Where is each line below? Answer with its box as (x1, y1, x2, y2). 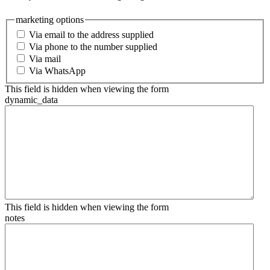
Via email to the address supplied (29, 30, 154, 40)
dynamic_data (5, 95, 58, 105)
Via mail (29, 54, 61, 64)
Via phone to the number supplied (29, 42, 157, 52)
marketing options (16, 14, 84, 25)
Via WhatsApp (29, 66, 86, 77)
